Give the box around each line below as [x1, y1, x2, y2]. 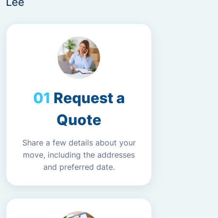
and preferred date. [43, 162, 115, 172]
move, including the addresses [23, 150, 135, 160]
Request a [53, 89, 125, 107]
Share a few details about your [22, 138, 136, 147]
